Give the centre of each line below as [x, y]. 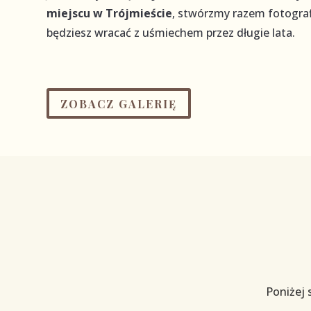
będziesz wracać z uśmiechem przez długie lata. [171, 32]
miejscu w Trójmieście [110, 13]
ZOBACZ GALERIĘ [119, 103]
